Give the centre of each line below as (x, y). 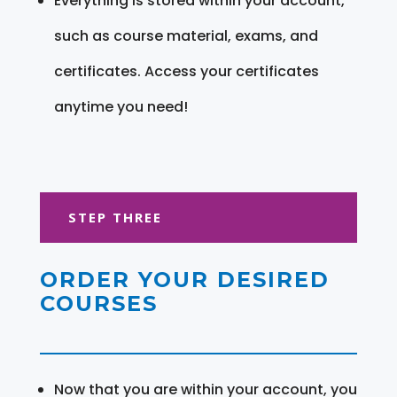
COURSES (98, 303)
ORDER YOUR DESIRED (184, 279)
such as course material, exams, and (186, 35)
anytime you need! (121, 106)
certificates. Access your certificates (186, 71)
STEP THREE (115, 217)
